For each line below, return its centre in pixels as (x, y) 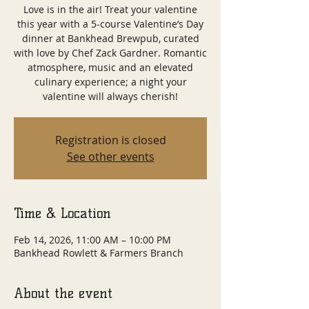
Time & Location (62, 213)
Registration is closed (110, 140)
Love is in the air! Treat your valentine (110, 9)
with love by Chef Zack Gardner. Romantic (110, 53)
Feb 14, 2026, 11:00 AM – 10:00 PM (92, 240)
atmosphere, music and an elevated (110, 67)
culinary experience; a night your (110, 82)
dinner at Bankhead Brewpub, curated (110, 38)
